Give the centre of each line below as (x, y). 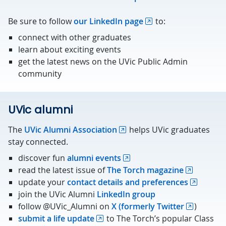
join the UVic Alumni (58, 194)
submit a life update (56, 218)
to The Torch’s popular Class (159, 218)
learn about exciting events (70, 49)
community (40, 74)
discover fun (43, 158)
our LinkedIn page (108, 21)
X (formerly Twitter (148, 206)
